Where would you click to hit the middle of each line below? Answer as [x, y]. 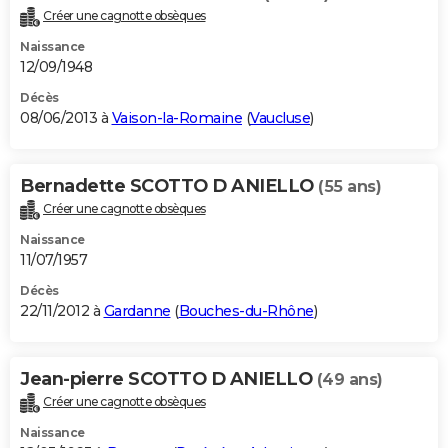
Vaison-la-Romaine [176, 118]
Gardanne [137, 311]
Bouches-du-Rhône [246, 311]
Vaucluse [280, 118]
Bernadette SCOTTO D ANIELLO [169, 186]
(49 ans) [349, 380]
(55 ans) [349, 187]
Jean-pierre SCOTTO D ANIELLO [168, 379]
